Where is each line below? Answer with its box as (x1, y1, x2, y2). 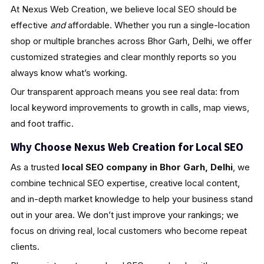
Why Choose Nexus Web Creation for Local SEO (10, 139, 243, 154)
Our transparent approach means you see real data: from (10, 85, 239, 97)
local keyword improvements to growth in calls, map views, (10, 101, 249, 113)
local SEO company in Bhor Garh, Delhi (61, 161, 233, 173)
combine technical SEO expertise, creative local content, (10, 177, 240, 189)
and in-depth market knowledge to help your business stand (10, 193, 253, 204)
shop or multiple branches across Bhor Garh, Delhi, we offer (10, 35, 252, 47)
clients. (10, 240, 39, 252)
